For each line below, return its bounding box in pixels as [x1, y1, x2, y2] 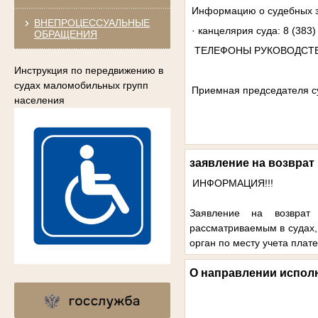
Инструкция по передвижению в [13, 64, 163, 76]
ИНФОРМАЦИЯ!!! [189, 177, 273, 189]
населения [13, 94, 65, 106]
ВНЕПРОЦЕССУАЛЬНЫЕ [33, 16, 150, 28]
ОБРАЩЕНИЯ [33, 28, 97, 40]
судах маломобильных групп [13, 79, 148, 91]
